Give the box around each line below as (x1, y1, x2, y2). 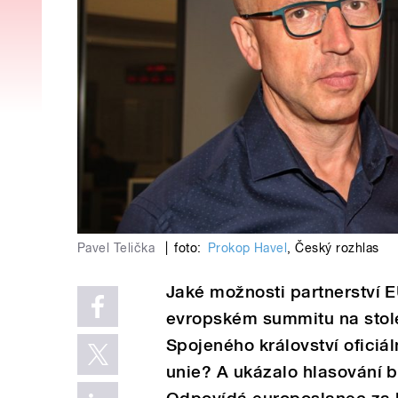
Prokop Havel (207, 240, 288, 255)
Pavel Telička (77, 240, 159, 255)
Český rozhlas (295, 240, 379, 255)
